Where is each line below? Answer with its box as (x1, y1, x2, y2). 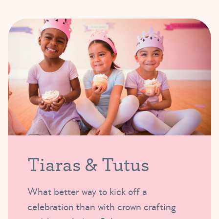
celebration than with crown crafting (27, 200, 176, 214)
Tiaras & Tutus (27, 150, 149, 177)
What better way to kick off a (27, 185, 147, 198)
